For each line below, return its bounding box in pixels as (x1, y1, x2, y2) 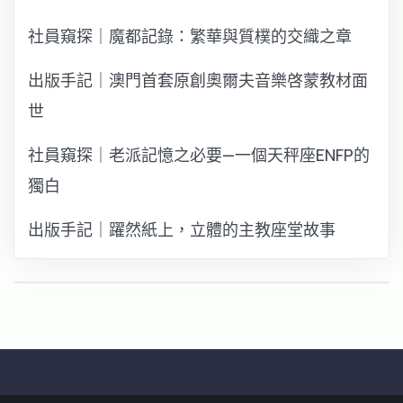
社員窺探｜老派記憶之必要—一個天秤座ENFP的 (28, 143, 370, 166)
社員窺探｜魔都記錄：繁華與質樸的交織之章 (28, 24, 352, 47)
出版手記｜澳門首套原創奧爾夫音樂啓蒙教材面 (28, 68, 368, 91)
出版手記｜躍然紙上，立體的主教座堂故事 (28, 218, 336, 240)
